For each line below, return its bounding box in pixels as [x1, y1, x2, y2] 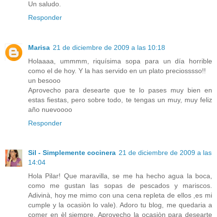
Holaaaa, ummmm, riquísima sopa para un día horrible [28, 57, 212, 65]
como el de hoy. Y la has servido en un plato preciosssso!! [28, 66, 206, 75]
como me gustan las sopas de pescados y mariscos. [28, 182, 212, 190]
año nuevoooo [28, 105, 72, 113]
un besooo [28, 76, 61, 84]
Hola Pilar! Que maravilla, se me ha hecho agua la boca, [28, 172, 212, 180]
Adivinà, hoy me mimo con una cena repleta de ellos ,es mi [28, 191, 212, 200]
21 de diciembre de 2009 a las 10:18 [53, 43, 165, 51]
